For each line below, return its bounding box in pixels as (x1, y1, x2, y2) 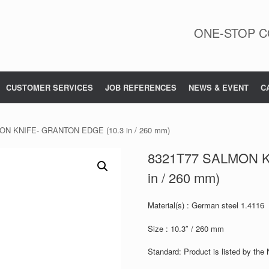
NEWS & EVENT (189, 82, 249, 93)
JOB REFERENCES (105, 82, 177, 93)
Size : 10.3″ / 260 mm (147, 222, 224, 234)
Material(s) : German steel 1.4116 (147, 199, 264, 211)
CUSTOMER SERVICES (6, 82, 93, 93)
